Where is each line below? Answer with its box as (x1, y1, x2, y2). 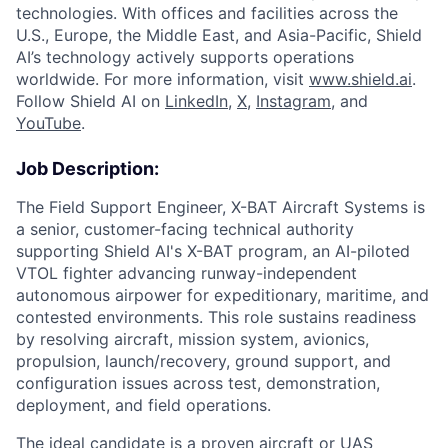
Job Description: (16, 158, 159, 179)
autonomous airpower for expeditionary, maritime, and (16, 285, 429, 305)
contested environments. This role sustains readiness (16, 307, 416, 327)
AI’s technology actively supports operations (16, 47, 354, 67)
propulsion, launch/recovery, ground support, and (16, 351, 391, 371)
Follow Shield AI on (16, 91, 165, 111)
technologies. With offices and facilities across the (16, 3, 398, 23)
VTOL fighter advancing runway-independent (16, 263, 357, 283)
